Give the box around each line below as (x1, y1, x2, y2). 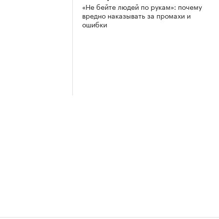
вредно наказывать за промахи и (82, 10, 191, 21)
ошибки (82, 19, 107, 30)
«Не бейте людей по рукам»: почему (82, 1, 202, 12)
